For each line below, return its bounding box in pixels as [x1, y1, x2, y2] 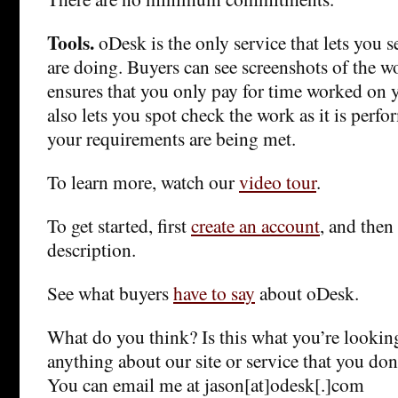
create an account [191, 212, 320, 239]
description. [47, 236, 136, 263]
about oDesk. [255, 280, 359, 306]
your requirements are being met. [47, 125, 296, 152]
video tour [239, 169, 316, 195]
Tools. [47, 28, 99, 57]
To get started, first [47, 212, 191, 239]
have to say [173, 280, 255, 306]
